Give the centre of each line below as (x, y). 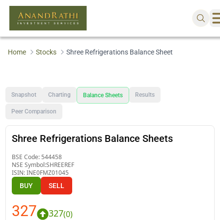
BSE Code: (27, 157)
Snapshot (24, 95)
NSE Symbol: (29, 165)
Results (145, 95)
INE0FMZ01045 (48, 172)
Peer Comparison (34, 111)
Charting (60, 95)
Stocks (46, 52)
